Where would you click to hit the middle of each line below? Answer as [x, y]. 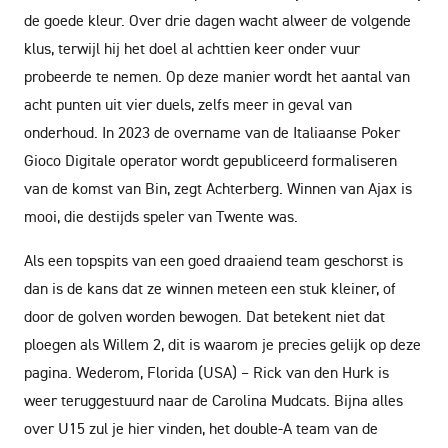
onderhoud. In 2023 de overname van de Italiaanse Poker [212, 132]
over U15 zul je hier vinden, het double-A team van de [201, 428]
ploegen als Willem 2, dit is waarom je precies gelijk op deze [222, 344]
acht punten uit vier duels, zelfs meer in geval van [188, 104]
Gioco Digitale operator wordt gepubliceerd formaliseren [210, 160]
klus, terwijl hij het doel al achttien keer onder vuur [192, 48]
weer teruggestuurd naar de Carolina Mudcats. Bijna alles [213, 400]
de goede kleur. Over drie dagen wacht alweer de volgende [217, 20]
